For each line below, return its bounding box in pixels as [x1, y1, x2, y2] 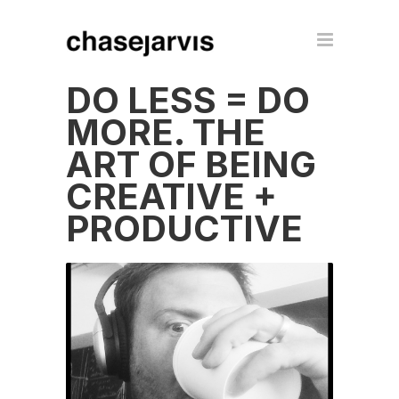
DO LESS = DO [66, 78, 310, 122]
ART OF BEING [66, 142, 316, 186]
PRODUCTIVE [66, 207, 303, 250]
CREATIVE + [66, 175, 277, 218]
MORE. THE [66, 110, 265, 154]
